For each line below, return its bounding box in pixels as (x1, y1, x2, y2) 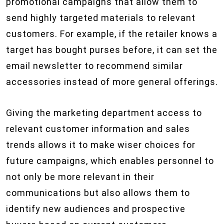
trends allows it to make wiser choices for (6, 139, 195, 150)
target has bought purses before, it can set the (6, 44, 217, 55)
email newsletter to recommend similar (6, 60, 183, 71)
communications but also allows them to (6, 187, 190, 198)
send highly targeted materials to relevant (6, 12, 195, 23)
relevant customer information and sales (6, 123, 190, 134)
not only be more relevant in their (6, 171, 154, 182)
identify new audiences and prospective (6, 203, 185, 214)
